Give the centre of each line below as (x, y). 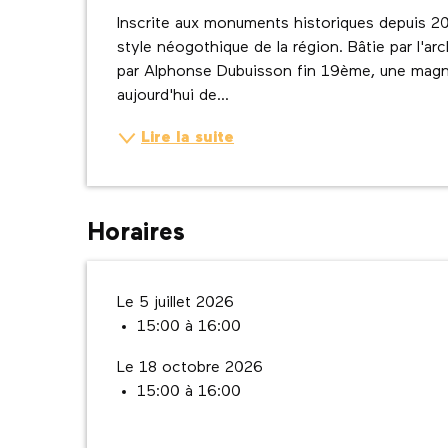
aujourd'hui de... (173, 96)
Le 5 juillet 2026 (176, 303)
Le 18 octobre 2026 (190, 368)
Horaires (136, 233)
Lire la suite (188, 138)
